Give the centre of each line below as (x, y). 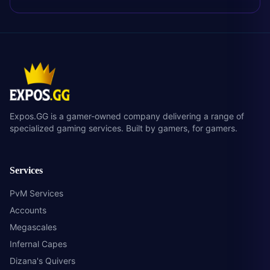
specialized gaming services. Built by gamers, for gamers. (124, 128)
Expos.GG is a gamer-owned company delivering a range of (127, 116)
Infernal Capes (38, 244)
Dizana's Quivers (42, 261)
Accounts (28, 210)
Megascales (33, 227)
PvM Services (36, 193)
